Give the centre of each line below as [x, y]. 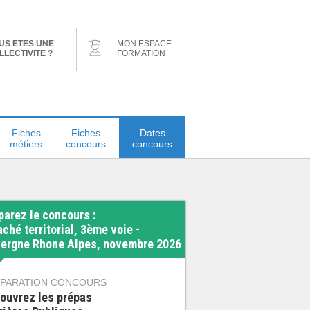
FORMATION [141, 53]
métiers [26, 144]
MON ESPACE [144, 44]
